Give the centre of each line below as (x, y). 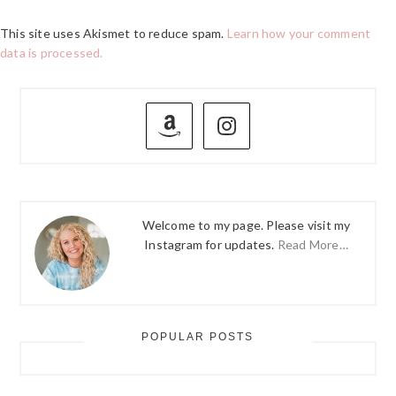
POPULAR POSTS (198, 337)
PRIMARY (85, 103)
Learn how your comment (299, 34)
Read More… (312, 244)
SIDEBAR (84, 134)
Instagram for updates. (211, 244)
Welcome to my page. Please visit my (246, 225)
